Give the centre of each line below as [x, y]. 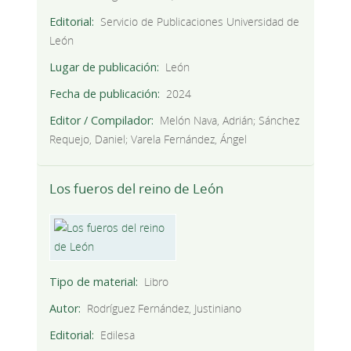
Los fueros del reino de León [136, 189]
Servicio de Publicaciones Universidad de [200, 22]
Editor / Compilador [100, 121]
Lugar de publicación [103, 67]
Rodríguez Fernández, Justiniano [165, 309]
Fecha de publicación [103, 94]
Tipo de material [92, 282]
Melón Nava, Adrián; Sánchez [230, 121]
